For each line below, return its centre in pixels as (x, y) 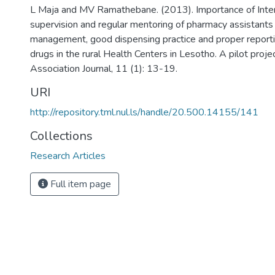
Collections (61, 136)
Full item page (79, 184)
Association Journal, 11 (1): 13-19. (104, 69)
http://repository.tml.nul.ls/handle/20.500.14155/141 (144, 112)
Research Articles (68, 156)
